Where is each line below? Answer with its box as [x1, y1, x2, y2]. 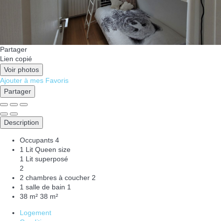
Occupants [20, 136, 53, 145]
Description [4, 118, 39, 127]
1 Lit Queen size [20, 146, 71, 154]
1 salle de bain [20, 183, 65, 191]
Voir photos [4, 66, 39, 74]
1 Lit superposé [20, 155, 68, 163]
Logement [20, 209, 51, 217]
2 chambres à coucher [20, 174, 90, 182]
